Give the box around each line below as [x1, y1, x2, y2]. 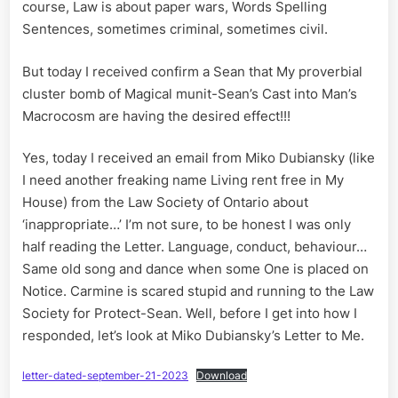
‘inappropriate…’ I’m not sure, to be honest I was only [22, 216, 351, 234]
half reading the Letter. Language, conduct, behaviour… [22, 238, 367, 256]
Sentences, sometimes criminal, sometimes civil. [22, 20, 328, 38]
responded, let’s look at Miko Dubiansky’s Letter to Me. [22, 327, 364, 345]
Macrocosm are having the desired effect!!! [22, 107, 291, 124]
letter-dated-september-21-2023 [22, 368, 188, 382]
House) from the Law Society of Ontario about [22, 194, 308, 211]
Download [196, 368, 247, 382]
